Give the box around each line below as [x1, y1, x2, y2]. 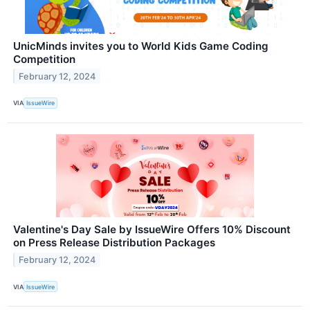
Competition [13, 52, 75, 66]
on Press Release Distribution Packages [13, 235, 215, 249]
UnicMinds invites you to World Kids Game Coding [13, 39, 268, 53]
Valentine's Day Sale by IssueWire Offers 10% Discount [13, 222, 291, 236]
